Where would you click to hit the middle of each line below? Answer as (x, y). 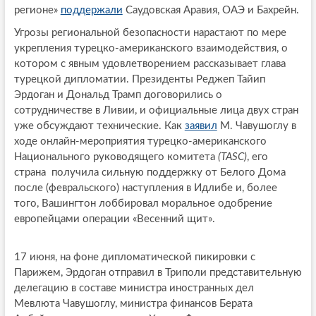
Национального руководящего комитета (116, 157)
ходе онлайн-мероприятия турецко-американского (140, 141)
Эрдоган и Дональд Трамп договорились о (118, 95)
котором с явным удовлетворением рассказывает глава (150, 63)
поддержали (91, 10)
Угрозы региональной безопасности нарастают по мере (150, 32)
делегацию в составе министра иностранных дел (134, 288)
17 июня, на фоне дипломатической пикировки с (134, 257)
